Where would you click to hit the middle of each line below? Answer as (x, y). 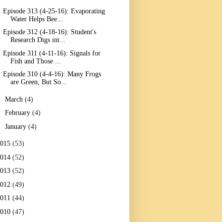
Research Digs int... (38, 40)
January (16, 126)
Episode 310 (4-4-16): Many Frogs (52, 74)
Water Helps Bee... (36, 19)
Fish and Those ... (35, 61)
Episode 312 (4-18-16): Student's (49, 32)
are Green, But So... (38, 82)
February (18, 113)
